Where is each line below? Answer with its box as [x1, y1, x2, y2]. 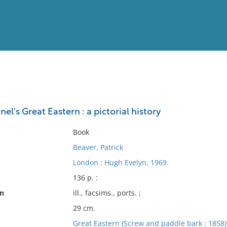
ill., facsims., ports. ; [72, 188, 141, 198]
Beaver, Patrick [72, 142, 123, 152]
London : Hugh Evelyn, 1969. [72, 158, 169, 167]
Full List [194, 95, 219, 103]
